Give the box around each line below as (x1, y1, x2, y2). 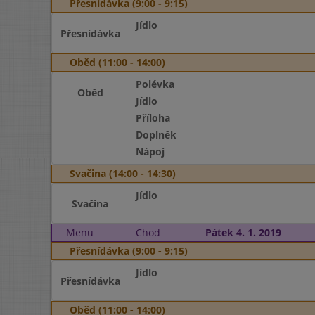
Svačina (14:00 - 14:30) (70, 167, 176, 180)
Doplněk (135, 128, 176, 141)
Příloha (135, 111, 170, 124)
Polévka (135, 77, 174, 91)
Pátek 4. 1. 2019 (205, 226, 281, 239)
